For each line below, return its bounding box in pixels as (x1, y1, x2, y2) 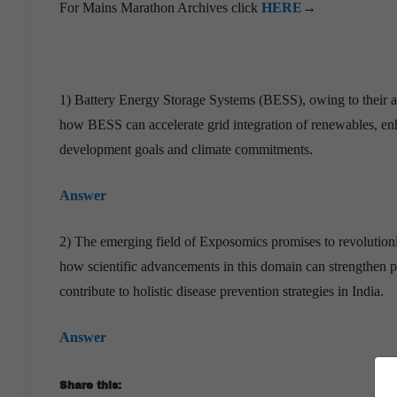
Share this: (59, 378, 121, 392)
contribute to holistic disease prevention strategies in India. (59, 283, 384, 299)
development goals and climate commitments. (59, 141, 313, 157)
